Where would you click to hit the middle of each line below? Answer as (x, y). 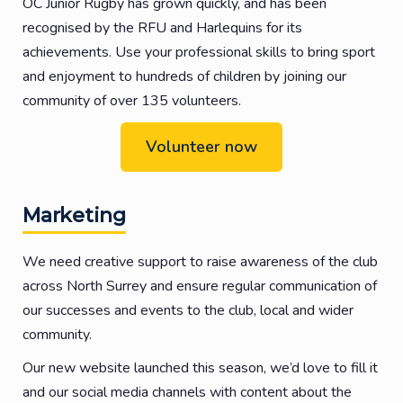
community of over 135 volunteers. (132, 101)
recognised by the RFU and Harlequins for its (162, 28)
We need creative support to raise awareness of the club (200, 261)
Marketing (75, 215)
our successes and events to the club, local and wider (188, 310)
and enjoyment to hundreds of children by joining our (184, 76)
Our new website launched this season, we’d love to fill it (200, 367)
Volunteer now (201, 147)
